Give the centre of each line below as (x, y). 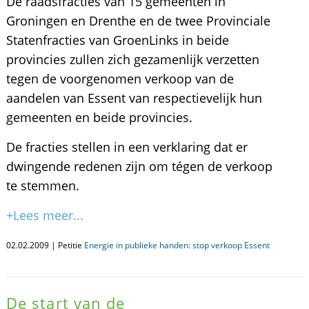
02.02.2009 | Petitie (45, 245)
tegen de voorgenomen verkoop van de (120, 79)
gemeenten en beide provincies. (99, 117)
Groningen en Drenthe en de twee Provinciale (138, 21)
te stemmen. (42, 186)
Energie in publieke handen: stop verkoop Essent (177, 245)
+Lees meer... (44, 215)
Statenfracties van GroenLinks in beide (117, 40)
